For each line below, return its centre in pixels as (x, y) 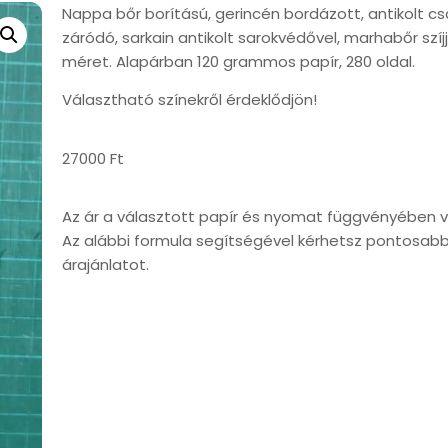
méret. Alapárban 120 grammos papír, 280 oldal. (238, 61)
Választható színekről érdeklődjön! (189, 100)
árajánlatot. (107, 265)
